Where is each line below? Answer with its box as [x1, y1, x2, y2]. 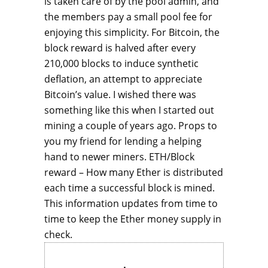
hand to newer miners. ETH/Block [44, 150, 194, 164]
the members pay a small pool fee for [44, 10, 212, 24]
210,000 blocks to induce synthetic [44, 57, 199, 71]
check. [44, 228, 72, 242]
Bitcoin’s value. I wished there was [44, 88, 196, 102]
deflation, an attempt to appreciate [44, 72, 202, 86]
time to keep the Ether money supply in [44, 212, 221, 226]
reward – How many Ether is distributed [44, 166, 223, 179]
